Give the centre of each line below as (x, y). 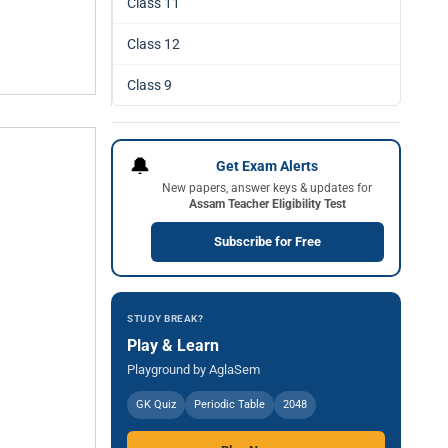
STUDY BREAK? (165, 318)
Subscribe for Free (267, 241)
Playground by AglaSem (193, 369)
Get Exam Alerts (267, 165)
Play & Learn (173, 345)
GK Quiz (156, 404)
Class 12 (153, 44)
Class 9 (149, 85)
